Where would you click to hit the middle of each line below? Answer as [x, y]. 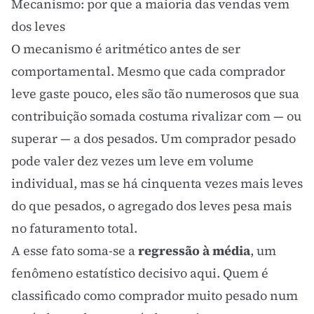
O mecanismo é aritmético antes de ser [126, 49]
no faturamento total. [74, 228]
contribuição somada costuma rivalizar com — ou [156, 116]
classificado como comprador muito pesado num [155, 295]
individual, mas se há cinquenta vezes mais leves [157, 183]
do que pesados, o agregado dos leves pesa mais [151, 206]
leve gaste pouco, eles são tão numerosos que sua [155, 94]
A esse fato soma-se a [75, 251]
